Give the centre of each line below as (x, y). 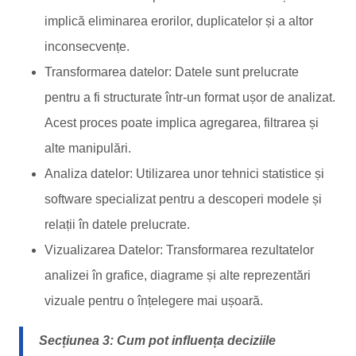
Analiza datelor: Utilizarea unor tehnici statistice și (184, 174)
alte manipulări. (88, 148)
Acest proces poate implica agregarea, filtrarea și (182, 123)
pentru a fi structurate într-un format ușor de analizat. (190, 97)
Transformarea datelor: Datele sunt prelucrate (172, 72)
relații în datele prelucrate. (117, 224)
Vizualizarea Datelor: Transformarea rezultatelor (179, 250)
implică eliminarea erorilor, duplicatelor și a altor (179, 21)
